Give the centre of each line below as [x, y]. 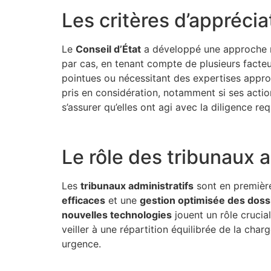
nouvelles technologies [117, 215]
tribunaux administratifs [137, 186]
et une [122, 201]
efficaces [83, 201]
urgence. [81, 244]
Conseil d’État [108, 49]
